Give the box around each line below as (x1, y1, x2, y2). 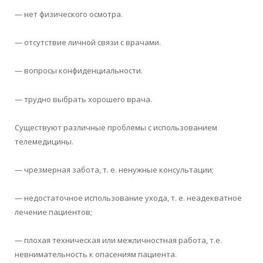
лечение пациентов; (15, 207, 92, 218)
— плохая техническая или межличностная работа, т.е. (15, 235, 222, 246)
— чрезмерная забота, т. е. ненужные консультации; (15, 164, 214, 175)
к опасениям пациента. (89, 249, 177, 260)
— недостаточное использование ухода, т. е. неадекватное (15, 193, 242, 204)
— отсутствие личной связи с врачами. (15, 37, 161, 48)
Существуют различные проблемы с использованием (15, 122, 217, 133)
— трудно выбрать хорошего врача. (15, 93, 152, 104)
